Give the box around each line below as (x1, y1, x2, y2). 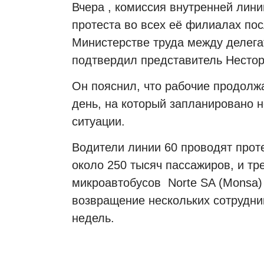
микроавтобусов (72, 176, 164, 190)
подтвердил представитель (72, 53, 226, 67)
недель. (72, 212, 114, 225)
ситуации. (72, 115, 125, 128)
